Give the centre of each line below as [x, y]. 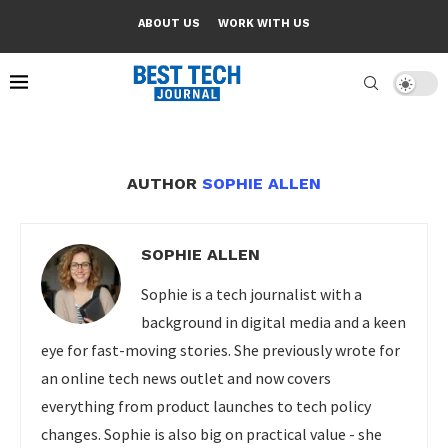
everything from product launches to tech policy [206, 406]
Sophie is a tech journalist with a [251, 294]
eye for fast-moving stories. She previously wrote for [220, 350]
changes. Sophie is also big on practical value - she [211, 434]
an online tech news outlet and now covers [186, 378]
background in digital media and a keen [273, 322]
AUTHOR [164, 183]
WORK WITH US [264, 23]
